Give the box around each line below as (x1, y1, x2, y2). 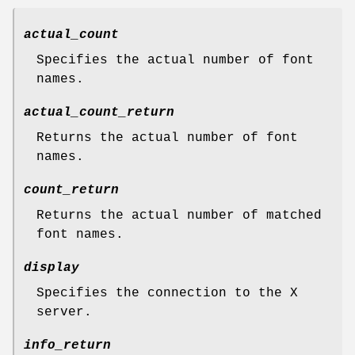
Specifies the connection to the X (36, 285, 298, 300)
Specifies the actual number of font (36, 52, 314, 67)
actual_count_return (24, 105, 174, 120)
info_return (24, 338, 111, 353)
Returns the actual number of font (36, 130, 298, 145)
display (24, 260, 79, 275)
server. (36, 304, 92, 319)
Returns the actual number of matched (36, 208, 322, 223)
